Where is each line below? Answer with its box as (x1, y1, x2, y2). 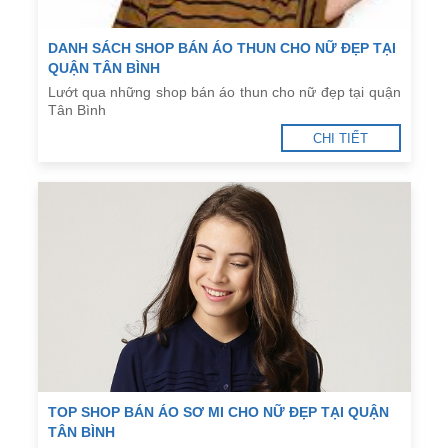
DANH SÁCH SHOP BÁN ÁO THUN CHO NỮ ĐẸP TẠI (47, 40, 396, 57)
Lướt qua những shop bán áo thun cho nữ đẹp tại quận (47, 84, 401, 101)
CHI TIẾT (313, 131, 368, 147)
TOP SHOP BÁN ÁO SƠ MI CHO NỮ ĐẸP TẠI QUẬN (47, 404, 389, 421)
